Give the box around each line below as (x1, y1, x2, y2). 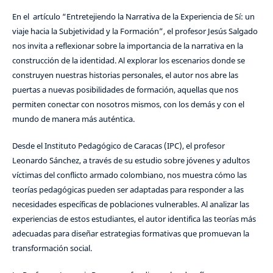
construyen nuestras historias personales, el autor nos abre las (12, 69, 238, 81)
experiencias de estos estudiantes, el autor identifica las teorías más (12, 213, 256, 225)
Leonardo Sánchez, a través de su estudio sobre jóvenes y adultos (12, 155, 250, 166)
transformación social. (12, 243, 92, 254)
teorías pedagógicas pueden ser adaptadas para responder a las (12, 184, 244, 196)
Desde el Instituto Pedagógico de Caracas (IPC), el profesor (12, 140, 225, 152)
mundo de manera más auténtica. (12, 113, 135, 125)
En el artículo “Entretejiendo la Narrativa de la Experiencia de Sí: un (12, 11, 255, 23)
